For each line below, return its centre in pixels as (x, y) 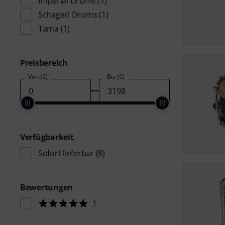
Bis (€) (116, 77)
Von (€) (38, 77)
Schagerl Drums (68, 15)
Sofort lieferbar (66, 153)
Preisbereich (44, 63)
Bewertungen (47, 187)
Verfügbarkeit (47, 137)
